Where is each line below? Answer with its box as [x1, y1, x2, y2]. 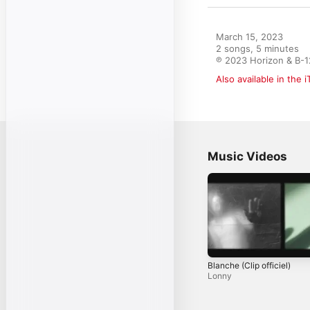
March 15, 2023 [216, 31, 283, 42]
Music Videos [208, 149, 287, 163]
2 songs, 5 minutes [216, 43, 299, 54]
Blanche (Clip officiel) [208, 260, 291, 271]
